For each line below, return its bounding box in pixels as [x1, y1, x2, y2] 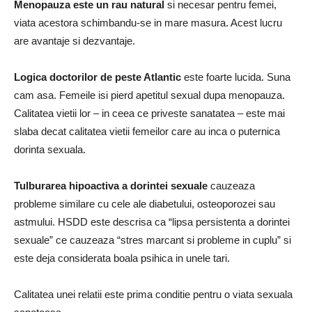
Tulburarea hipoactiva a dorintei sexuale [14, 179, 208, 192]
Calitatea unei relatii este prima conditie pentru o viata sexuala [14, 288, 292, 300]
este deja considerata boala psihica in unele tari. [14, 251, 230, 264]
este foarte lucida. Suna [181, 70, 290, 83]
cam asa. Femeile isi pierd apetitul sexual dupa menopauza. [14, 88, 285, 101]
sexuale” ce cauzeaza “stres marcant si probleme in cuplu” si [14, 233, 291, 246]
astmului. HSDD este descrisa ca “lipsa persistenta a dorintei [14, 215, 290, 228]
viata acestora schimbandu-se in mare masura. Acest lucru [14, 16, 282, 29]
